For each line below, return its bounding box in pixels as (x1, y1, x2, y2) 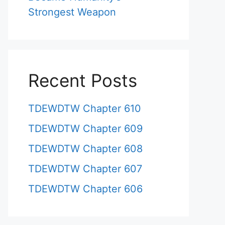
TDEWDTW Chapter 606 (28, 183, 143, 195)
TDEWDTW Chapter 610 (28, 102, 141, 115)
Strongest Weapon (28, 6, 116, 19)
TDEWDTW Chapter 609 (28, 123, 143, 135)
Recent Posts (28, 70, 137, 91)
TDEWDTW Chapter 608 (28, 143, 143, 155)
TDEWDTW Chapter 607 (28, 163, 142, 175)
